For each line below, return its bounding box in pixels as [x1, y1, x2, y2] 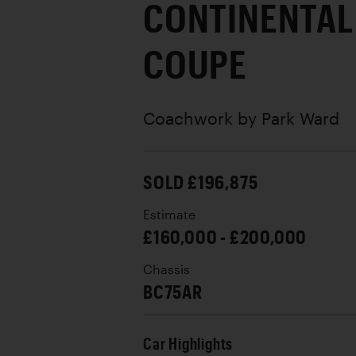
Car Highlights [143, 334, 234, 353]
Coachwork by [143, 107, 261, 128]
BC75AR [143, 279, 203, 303]
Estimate [143, 207, 195, 222]
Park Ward [261, 107, 339, 128]
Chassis [143, 261, 190, 277]
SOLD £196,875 [143, 169, 258, 193]
